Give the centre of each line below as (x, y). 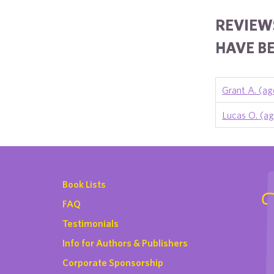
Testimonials (91, 223)
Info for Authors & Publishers (125, 243)
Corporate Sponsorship (113, 262)
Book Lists (84, 184)
